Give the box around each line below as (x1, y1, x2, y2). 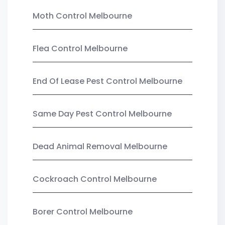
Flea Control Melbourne (33, 42, 128, 54)
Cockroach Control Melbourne (33, 173, 157, 185)
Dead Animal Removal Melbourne (33, 140, 167, 152)
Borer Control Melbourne (33, 205, 133, 217)
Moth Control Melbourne (33, 10, 132, 22)
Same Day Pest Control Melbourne (33, 107, 172, 120)
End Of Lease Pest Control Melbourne (33, 75, 182, 87)
